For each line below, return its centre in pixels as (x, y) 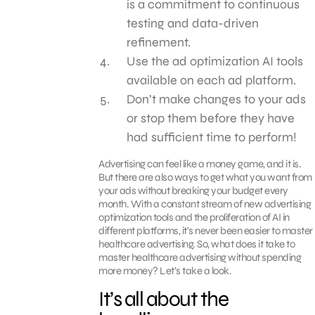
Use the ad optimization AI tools (215, 61)
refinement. (159, 42)
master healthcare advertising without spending (200, 257)
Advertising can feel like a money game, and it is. (200, 163)
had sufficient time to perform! (213, 137)
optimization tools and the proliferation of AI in (194, 217)
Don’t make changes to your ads (216, 99)
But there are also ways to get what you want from (205, 177)
